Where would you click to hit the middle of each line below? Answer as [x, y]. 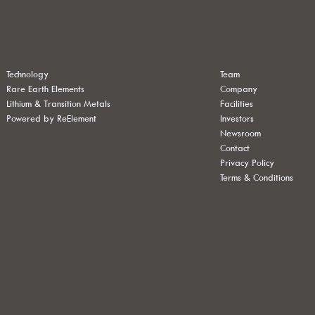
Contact [235, 148]
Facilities [237, 104]
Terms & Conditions [257, 178]
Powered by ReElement [51, 118]
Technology [27, 74]
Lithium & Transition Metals [58, 104]
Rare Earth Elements [45, 89]
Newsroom [241, 133]
